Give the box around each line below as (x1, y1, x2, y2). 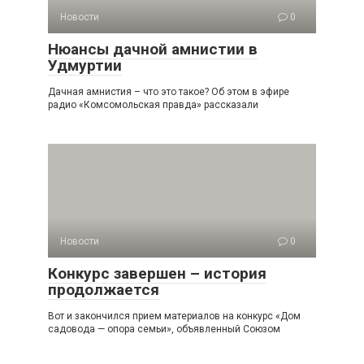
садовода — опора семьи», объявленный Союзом (48, 323, 280, 335)
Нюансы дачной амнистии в (48, 40, 258, 58)
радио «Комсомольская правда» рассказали (48, 99, 258, 110)
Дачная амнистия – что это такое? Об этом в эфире (48, 86, 289, 97)
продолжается (48, 280, 159, 299)
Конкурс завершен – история (48, 264, 266, 283)
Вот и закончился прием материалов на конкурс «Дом (48, 310, 301, 322)
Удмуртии (48, 56, 122, 75)
